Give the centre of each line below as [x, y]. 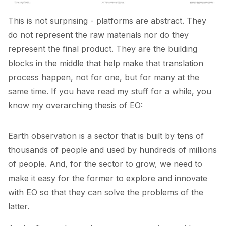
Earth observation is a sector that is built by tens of [106, 135]
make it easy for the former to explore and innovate [108, 178]
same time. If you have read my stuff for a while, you [110, 91]
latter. [19, 206]
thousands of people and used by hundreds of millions [112, 150]
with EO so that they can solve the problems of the [106, 192]
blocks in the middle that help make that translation [106, 63]
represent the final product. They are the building [103, 49]
